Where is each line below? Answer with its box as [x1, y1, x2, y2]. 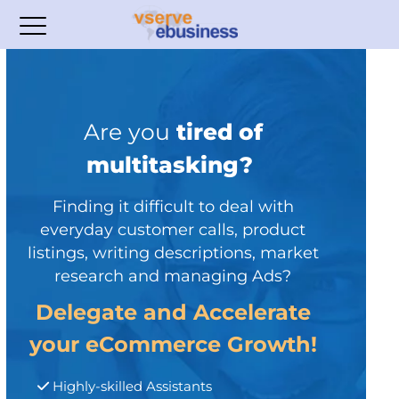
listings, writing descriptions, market [27, 243, 319, 263]
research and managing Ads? [54, 266, 291, 286]
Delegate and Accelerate [35, 299, 311, 325]
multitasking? [86, 151, 259, 178]
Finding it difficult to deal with [52, 197, 294, 216]
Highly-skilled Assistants [49, 378, 213, 395]
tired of [169, 118, 263, 145]
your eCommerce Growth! [28, 331, 317, 357]
